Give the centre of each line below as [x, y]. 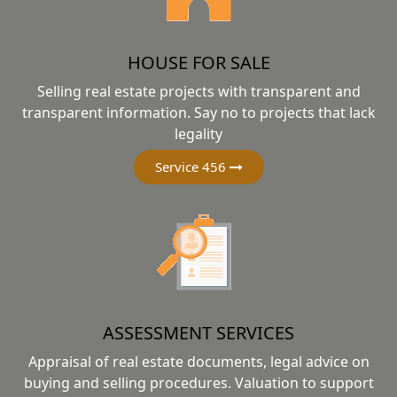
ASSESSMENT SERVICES [198, 332]
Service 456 [190, 166]
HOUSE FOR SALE [198, 62]
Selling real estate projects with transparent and [198, 91]
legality [198, 133]
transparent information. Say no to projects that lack [198, 112]
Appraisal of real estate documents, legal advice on [198, 361]
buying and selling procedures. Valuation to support [198, 382]
